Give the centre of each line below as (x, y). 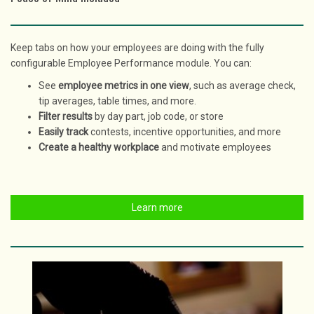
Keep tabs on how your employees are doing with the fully (137, 48)
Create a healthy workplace (99, 147)
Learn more (157, 207)
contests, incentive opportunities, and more (186, 132)
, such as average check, (243, 86)
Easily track (64, 132)
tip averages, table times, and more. (117, 101)
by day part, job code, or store (158, 116)
